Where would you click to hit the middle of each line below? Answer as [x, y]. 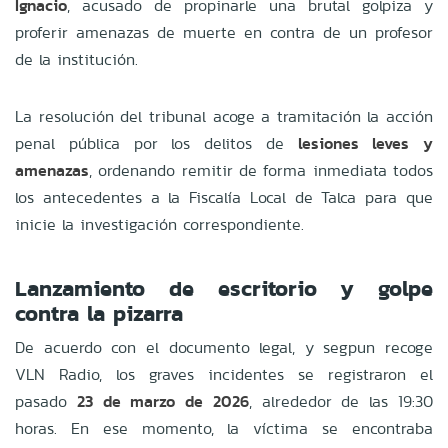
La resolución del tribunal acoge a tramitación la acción [224, 116]
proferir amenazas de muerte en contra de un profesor [224, 32]
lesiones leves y [365, 143]
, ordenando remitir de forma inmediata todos [261, 170]
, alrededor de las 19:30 [341, 401]
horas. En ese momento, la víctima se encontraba [224, 428]
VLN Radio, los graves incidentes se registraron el [224, 374]
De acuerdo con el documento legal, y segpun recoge [224, 347]
